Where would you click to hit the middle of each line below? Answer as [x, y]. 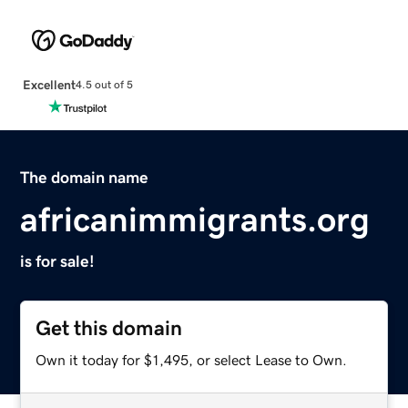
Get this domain [109, 328]
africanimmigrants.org [195, 219]
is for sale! [58, 261]
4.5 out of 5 [104, 85]
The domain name [85, 177]
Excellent [49, 84]
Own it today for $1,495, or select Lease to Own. [192, 359]
